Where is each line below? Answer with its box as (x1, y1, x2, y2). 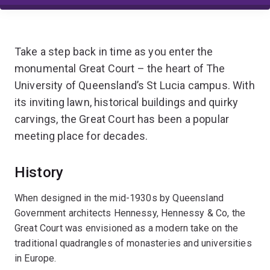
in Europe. (14, 252, 57, 264)
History (14, 163, 64, 181)
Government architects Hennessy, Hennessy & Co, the (14, 207, 246, 219)
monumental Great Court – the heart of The (14, 61, 225, 75)
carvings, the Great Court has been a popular (14, 112, 230, 125)
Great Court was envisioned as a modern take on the (14, 222, 239, 234)
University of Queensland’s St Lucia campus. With (14, 78, 255, 92)
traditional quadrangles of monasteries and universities (14, 237, 252, 249)
